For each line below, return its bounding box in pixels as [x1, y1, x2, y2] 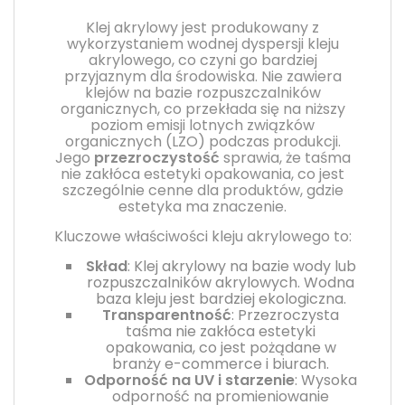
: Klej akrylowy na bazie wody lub [127, 255, 356, 277]
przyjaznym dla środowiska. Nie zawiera [63, 65, 342, 87]
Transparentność [102, 304, 231, 325]
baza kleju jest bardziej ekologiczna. [95, 287, 346, 309]
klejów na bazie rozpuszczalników [84, 81, 321, 103]
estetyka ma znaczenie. [118, 195, 287, 217]
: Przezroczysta [231, 304, 339, 325]
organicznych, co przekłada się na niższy [60, 98, 345, 119]
